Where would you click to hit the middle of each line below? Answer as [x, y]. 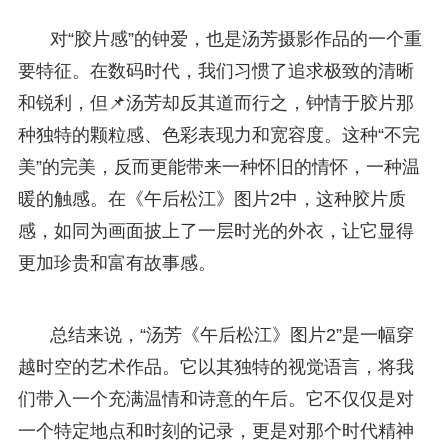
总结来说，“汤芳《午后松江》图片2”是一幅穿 [231, 334]
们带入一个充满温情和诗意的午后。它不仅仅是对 [215, 398]
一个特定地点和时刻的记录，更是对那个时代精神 [215, 430]
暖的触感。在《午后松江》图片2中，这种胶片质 [211, 198]
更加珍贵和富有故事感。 [116, 262]
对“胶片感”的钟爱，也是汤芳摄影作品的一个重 [235, 38]
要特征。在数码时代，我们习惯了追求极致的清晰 [215, 70]
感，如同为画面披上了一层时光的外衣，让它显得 [215, 230]
